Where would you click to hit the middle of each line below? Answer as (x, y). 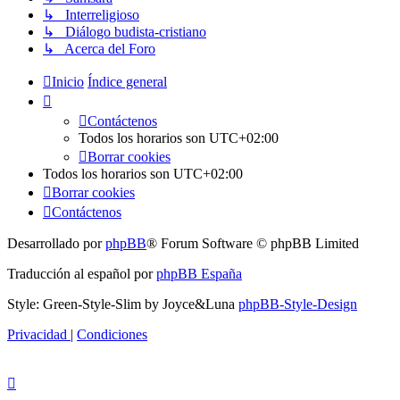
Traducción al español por (82, 274)
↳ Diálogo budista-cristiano (125, 32)
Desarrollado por (56, 244)
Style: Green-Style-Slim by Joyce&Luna (123, 304)
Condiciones (112, 335)
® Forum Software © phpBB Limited (253, 244)
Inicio (68, 82)
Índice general (127, 82)
